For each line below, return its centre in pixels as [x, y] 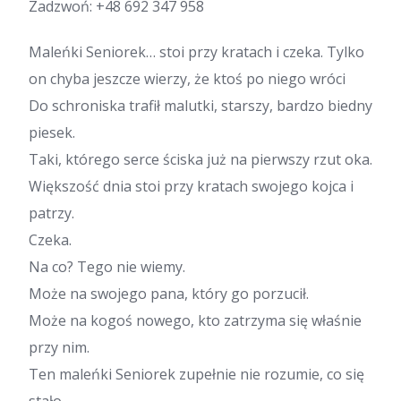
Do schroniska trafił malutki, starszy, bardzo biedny [200, 105]
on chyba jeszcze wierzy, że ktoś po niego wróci [187, 78]
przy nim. [59, 347]
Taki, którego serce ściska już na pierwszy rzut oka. [200, 159]
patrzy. [51, 213]
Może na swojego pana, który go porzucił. [169, 293]
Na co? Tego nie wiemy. [107, 266]
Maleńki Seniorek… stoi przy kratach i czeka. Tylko [196, 51]
